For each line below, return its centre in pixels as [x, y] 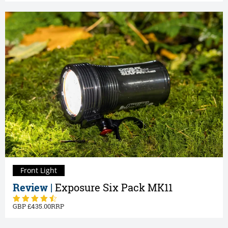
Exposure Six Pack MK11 [114, 187]
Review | [34, 187]
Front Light [39, 170]
